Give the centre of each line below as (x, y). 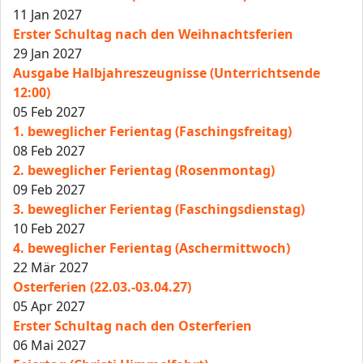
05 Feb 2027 (49, 111)
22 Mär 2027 (51, 267)
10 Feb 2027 (49, 228)
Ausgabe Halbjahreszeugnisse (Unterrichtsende (167, 73)
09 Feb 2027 (49, 189)
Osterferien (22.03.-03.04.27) (102, 286)
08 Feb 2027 (49, 150)
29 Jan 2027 (47, 53)
